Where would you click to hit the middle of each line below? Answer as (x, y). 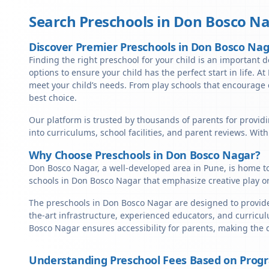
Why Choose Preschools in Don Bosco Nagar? (145, 155)
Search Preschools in (101, 21)
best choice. (53, 98)
